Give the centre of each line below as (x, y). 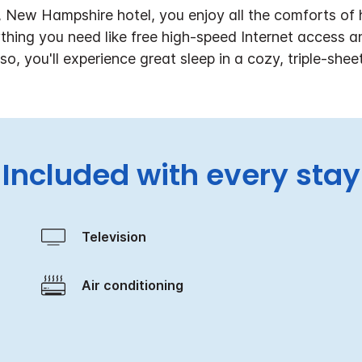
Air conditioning (137, 285)
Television (118, 236)
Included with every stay (181, 175)
